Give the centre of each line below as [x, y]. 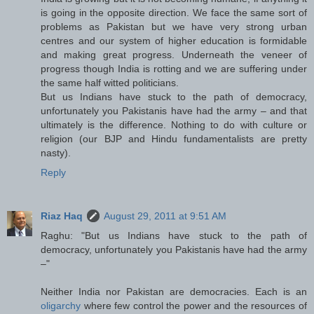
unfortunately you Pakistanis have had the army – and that [174, 111]
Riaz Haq [62, 216]
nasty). [56, 153]
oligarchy [61, 306]
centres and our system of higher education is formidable [174, 41]
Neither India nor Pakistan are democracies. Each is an [174, 292]
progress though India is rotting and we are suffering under [174, 69]
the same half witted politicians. [110, 83]
